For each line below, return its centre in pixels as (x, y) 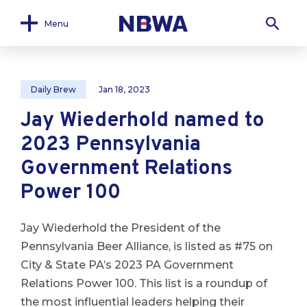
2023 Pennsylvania (111, 145)
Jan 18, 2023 (124, 89)
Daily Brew (53, 89)
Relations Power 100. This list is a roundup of (144, 283)
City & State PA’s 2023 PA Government (127, 265)
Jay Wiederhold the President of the (121, 228)
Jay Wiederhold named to (143, 121)
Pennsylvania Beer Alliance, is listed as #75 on (147, 246)
